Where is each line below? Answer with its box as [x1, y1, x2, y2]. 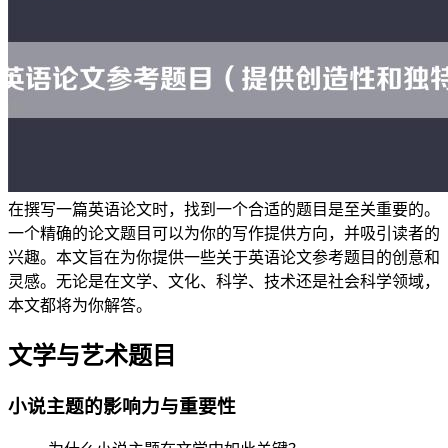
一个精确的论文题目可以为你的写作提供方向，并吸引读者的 [8, 224, 440, 242]
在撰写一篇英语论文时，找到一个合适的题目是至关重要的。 [8, 200, 440, 218]
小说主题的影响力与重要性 [8, 395, 236, 417]
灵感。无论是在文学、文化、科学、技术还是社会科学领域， [8, 272, 440, 290]
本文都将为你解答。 [8, 296, 152, 314]
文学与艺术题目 [8, 342, 176, 369]
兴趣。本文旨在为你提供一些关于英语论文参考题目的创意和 [8, 248, 440, 266]
